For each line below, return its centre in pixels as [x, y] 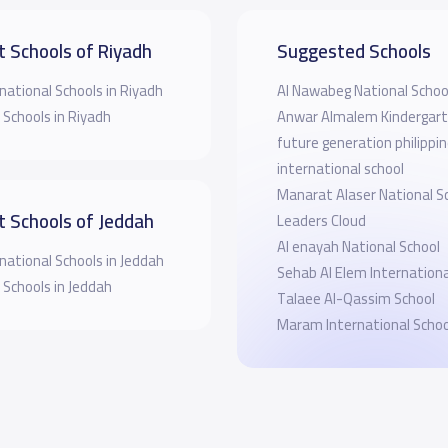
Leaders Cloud [321, 220]
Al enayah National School [358, 246]
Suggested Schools [353, 50]
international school [340, 168]
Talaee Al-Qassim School [355, 298]
